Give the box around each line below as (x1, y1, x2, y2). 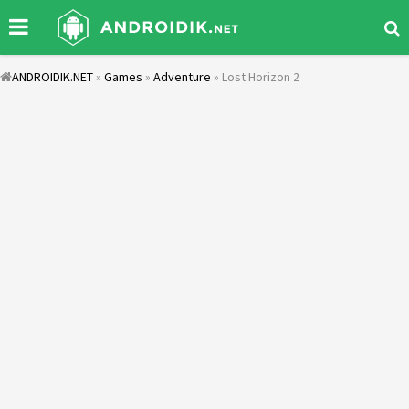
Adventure (153, 68, 211, 85)
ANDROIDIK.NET (12, 68, 93, 85)
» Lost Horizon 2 (211, 68, 299, 85)
